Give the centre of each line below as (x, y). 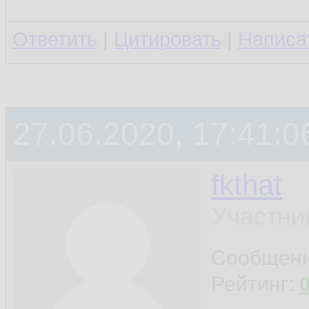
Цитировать (168, 39)
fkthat (247, 185)
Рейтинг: (255, 284)
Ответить (55, 39)
